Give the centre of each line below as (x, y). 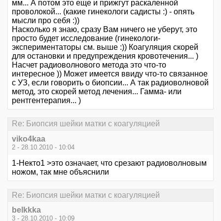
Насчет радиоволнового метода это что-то (89, 65)
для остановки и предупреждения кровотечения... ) (105, 56)
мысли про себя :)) (46, 21)
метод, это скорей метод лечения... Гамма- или (97, 92)
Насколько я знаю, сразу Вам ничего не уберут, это (105, 30)
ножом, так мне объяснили (60, 172)
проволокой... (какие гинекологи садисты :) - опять (103, 12)
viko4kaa (29, 139)
